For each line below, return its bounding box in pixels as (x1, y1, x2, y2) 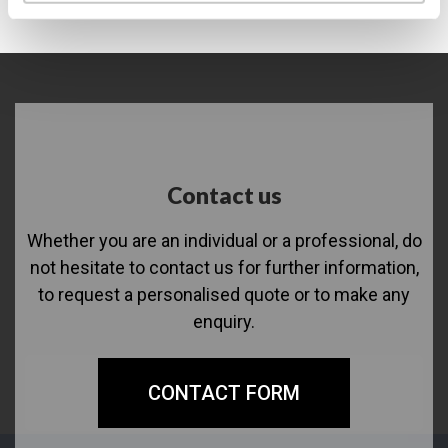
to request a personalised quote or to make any (38, 283, 410, 305)
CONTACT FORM (148, 380, 300, 405)
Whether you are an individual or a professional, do (26, 229, 422, 251)
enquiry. (193, 310, 255, 332)
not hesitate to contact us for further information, (29, 256, 419, 278)
